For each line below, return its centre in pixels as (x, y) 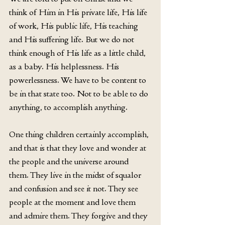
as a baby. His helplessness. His (65, 66)
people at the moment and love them (73, 202)
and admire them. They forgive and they (79, 215)
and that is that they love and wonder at (79, 147)
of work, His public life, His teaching (75, 25)
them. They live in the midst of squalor (76, 175)
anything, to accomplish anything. (68, 107)
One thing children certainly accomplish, (80, 134)
